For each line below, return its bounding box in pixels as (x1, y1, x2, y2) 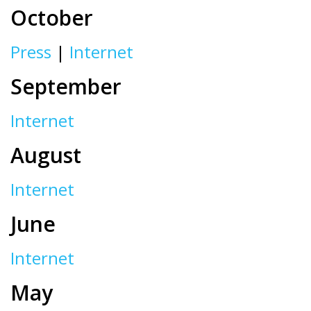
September (10, 72, 121, 101)
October (10, 3, 93, 32)
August (10, 141, 81, 169)
